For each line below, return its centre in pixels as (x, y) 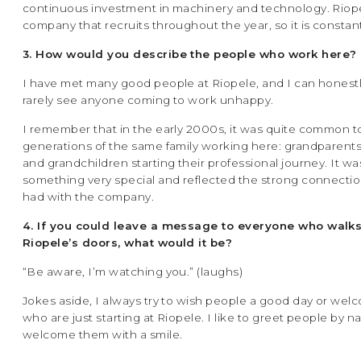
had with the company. (89, 197)
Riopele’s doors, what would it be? (128, 243)
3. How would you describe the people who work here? (190, 54)
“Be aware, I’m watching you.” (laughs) (133, 272)
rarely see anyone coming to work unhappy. (148, 100)
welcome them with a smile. (103, 335)
